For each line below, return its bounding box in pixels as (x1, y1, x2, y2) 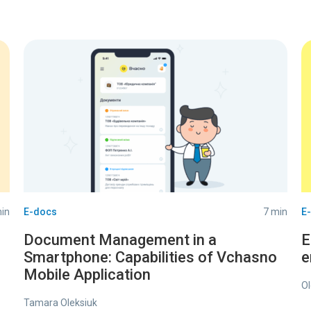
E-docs (24, 206, 57, 217)
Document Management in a (24, 231, 217, 249)
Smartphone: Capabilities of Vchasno (24, 249, 277, 266)
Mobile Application (24, 266, 151, 283)
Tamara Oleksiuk (24, 297, 97, 308)
